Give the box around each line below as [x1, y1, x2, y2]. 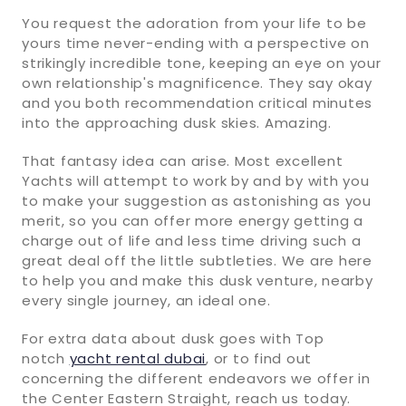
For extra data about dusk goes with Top [22, 328, 324, 348]
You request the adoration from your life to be [22, 13, 367, 33]
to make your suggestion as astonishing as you [22, 190, 372, 210]
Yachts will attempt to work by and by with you [22, 170, 370, 190]
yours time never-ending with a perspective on [22, 33, 370, 53]
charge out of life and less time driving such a [22, 230, 362, 250]
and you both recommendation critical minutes [22, 92, 372, 112]
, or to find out [206, 348, 312, 368]
